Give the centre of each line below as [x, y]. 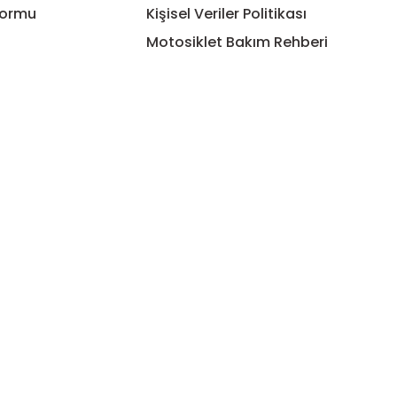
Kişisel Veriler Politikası [227, 13]
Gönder [206, 65]
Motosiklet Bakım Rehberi [237, 42]
